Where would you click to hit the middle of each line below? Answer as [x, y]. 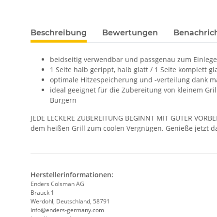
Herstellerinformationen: [72, 175]
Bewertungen [130, 33]
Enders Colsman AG [57, 184]
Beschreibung [59, 33]
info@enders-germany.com [67, 210]
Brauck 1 [42, 193]
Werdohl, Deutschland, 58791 [70, 201]
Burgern [63, 100]
